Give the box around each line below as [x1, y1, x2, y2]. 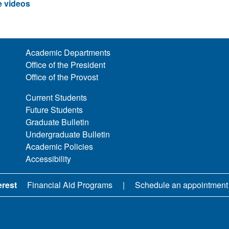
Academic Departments [26, 47, 111, 59]
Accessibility [26, 153, 72, 165]
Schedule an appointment [134, 179, 228, 191]
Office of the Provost [26, 71, 99, 83]
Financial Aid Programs [27, 179, 112, 191]
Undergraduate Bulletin [26, 128, 110, 141]
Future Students [26, 104, 83, 116]
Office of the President [26, 59, 106, 71]
